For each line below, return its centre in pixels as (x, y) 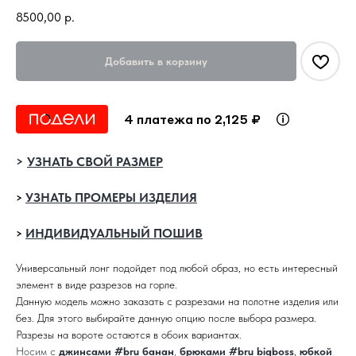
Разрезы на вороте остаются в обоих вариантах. (129, 334)
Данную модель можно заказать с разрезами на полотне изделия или (177, 301)
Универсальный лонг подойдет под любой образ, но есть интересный (177, 267)
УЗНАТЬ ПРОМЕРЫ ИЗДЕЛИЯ (111, 197)
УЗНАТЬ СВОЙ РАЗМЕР (95, 161)
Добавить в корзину (156, 61)
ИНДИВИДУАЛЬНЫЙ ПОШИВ (114, 233)
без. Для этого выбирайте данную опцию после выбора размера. (166, 317)
